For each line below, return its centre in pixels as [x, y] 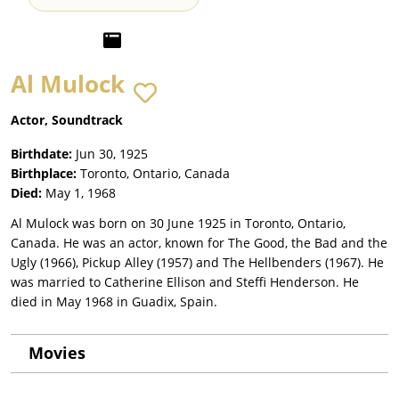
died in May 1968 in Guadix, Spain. [114, 302]
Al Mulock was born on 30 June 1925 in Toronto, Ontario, [178, 224]
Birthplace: [44, 174]
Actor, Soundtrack [67, 120]
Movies [57, 353]
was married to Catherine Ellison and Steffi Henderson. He [185, 282]
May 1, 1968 [81, 193]
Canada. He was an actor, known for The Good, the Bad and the [199, 243]
